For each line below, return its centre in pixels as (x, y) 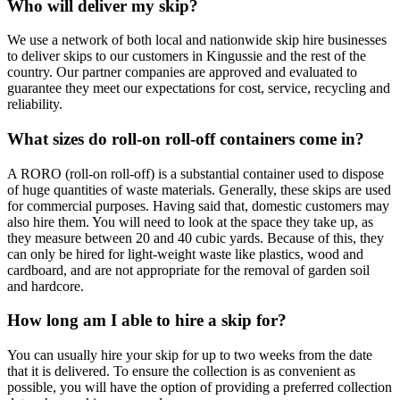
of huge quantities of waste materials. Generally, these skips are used (199, 189)
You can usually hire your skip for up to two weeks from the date (190, 355)
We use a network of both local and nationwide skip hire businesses (197, 40)
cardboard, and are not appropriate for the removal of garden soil (188, 270)
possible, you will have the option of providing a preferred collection (200, 387)
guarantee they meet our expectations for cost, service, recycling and (199, 88)
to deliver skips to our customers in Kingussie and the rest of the (187, 56)
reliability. (35, 104)
